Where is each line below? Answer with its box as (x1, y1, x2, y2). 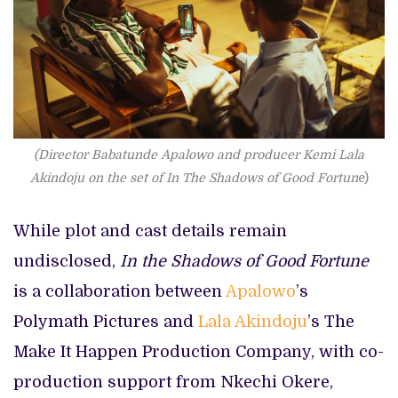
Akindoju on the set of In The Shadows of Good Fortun (29, 170, 358, 185)
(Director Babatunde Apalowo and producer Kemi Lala (34, 147, 364, 162)
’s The (307, 312, 354, 330)
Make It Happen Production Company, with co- (13, 342, 384, 361)
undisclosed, (13, 251, 120, 270)
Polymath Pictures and (13, 312, 198, 330)
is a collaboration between (13, 282, 226, 300)
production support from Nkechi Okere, (13, 372, 333, 391)
